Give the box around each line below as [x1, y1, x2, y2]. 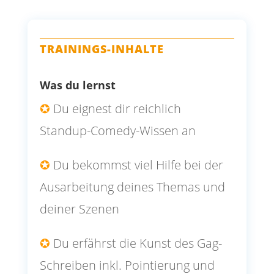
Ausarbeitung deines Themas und [39, 179, 225, 196]
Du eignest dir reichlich [50, 100, 181, 117]
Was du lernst [39, 78, 116, 93]
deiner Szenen [39, 201, 119, 218]
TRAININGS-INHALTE [39, 42, 164, 57]
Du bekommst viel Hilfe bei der [50, 157, 223, 174]
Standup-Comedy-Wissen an [39, 122, 196, 139]
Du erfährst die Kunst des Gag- [50, 235, 222, 252]
